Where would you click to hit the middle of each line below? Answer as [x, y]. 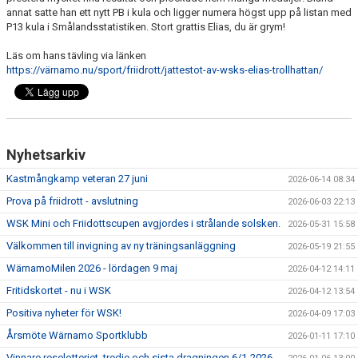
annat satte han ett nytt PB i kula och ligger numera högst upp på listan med [179, 12]
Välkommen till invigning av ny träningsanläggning [121, 246]
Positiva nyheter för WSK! [64, 313]
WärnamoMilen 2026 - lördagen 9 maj [92, 268]
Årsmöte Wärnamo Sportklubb [77, 335]
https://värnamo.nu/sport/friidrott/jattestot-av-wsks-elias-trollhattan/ [165, 70]
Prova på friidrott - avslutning [72, 201]
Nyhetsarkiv [46, 155]
